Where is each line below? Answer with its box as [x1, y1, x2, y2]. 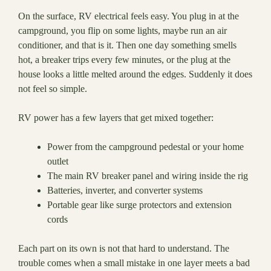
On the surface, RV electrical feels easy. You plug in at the [18, 11, 239, 22]
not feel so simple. [18, 83, 87, 94]
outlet [47, 156, 68, 167]
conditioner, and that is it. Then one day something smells [18, 40, 237, 51]
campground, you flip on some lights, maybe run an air [18, 25, 227, 36]
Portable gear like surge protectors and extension [47, 200, 232, 211]
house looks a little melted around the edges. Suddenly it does [18, 69, 252, 80]
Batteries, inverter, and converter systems [47, 185, 203, 196]
